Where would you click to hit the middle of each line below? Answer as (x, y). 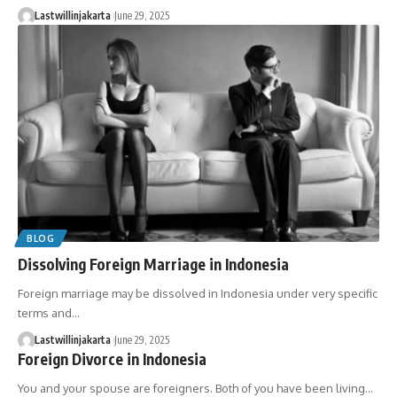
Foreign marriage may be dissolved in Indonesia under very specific (198, 293)
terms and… (49, 312)
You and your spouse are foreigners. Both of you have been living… (195, 388)
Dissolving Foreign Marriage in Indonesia (153, 264)
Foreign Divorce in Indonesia (112, 358)
